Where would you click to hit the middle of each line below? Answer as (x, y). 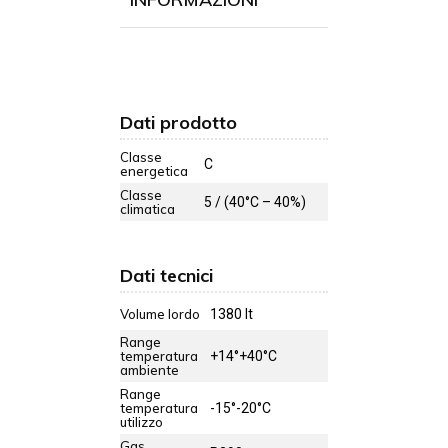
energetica (154, 171)
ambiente (149, 370)
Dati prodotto (178, 123)
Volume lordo (160, 314)
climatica (147, 209)
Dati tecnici (166, 276)
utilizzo (141, 422)
